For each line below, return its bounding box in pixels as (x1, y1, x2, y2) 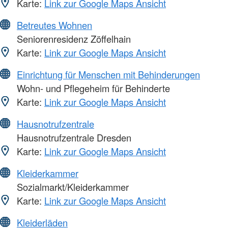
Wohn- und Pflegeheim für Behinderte (14, 81, 170, 95)
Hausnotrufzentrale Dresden (14, 131, 131, 145)
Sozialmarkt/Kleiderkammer (14, 180, 129, 194)
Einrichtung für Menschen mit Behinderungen (17, 68, 200, 81)
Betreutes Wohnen (17, 18, 92, 32)
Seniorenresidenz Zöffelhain (14, 32, 131, 46)
